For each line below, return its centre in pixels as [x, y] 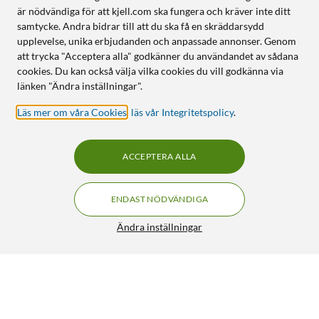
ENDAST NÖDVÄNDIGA [159, 199]
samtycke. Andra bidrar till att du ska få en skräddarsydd [141, 26]
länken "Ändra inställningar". [80, 86]
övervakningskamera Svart [98, 281]
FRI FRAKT [284, 274]
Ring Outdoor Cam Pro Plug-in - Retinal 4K [129, 269]
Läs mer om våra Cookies [72, 112]
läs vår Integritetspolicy [182, 112]
